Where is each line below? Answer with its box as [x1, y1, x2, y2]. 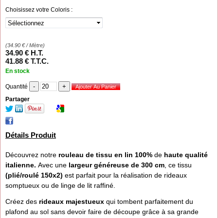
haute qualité [164, 151, 208, 159]
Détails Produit [5, 131, 56, 140]
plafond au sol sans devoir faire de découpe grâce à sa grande [5, 208, 199, 216]
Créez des [5, 198, 37, 206]
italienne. [5, 161, 38, 169]
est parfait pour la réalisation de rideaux [63, 171, 187, 180]
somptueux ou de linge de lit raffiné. [5, 182, 115, 190]
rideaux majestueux [37, 198, 104, 206]
